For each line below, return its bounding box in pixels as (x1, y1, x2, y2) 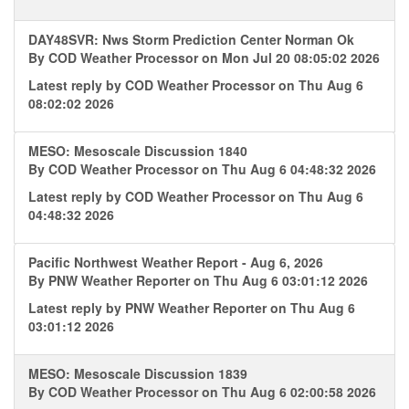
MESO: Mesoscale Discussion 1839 (28, 364, 247, 383)
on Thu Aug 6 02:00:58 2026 (202, 383, 376, 401)
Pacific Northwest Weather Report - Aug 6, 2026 (28, 253, 323, 271)
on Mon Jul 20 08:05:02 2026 (202, 48, 380, 67)
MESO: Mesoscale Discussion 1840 (28, 142, 247, 160)
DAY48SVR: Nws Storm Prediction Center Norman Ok (28, 30, 354, 48)
